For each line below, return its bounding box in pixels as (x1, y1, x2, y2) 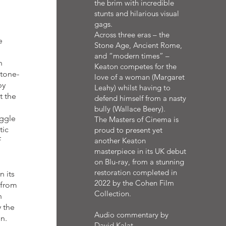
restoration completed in (94, 167, 177, 177)
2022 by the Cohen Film (94, 178, 174, 188)
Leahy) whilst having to (94, 83, 171, 92)
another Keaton (94, 136, 146, 145)
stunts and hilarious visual (94, 9, 179, 18)
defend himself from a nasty (94, 93, 186, 103)
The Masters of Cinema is (94, 115, 179, 124)
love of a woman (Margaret (94, 72, 185, 82)
